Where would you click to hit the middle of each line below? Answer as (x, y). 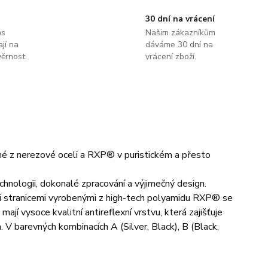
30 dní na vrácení (180, 19)
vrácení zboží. (170, 57)
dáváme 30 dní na (179, 45)
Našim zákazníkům (180, 33)
